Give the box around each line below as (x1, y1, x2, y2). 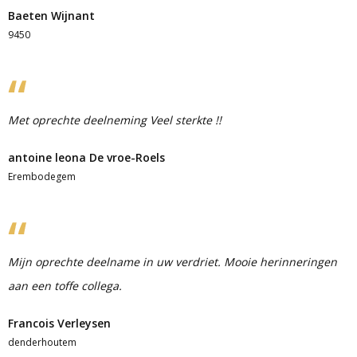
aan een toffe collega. (8, 278, 122, 293)
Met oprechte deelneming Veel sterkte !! (8, 112, 222, 127)
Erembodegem (8, 170, 76, 183)
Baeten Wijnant (8, 8, 95, 23)
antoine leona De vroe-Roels (8, 150, 165, 165)
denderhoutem (8, 335, 76, 349)
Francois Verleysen (8, 316, 111, 331)
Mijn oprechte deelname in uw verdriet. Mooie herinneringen (8, 254, 337, 269)
